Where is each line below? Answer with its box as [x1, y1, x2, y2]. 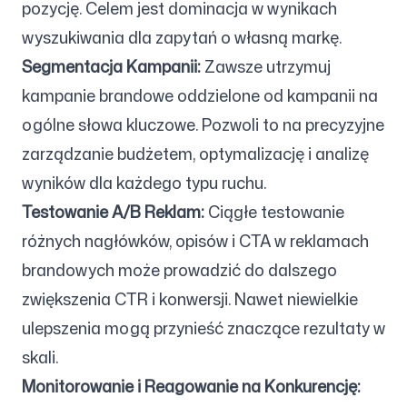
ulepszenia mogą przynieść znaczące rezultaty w [22, 316, 385, 340]
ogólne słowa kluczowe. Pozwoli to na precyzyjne [22, 113, 384, 136]
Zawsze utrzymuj [201, 55, 331, 78]
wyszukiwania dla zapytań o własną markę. [22, 25, 342, 49]
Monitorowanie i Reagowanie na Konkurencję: [22, 374, 361, 398]
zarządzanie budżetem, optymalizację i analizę [22, 142, 369, 165]
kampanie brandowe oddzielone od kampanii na [22, 84, 378, 107]
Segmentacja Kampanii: [22, 55, 201, 78]
